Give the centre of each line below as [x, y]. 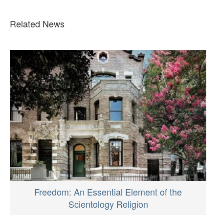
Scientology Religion [108, 204]
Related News [37, 24]
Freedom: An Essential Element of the [108, 191]
